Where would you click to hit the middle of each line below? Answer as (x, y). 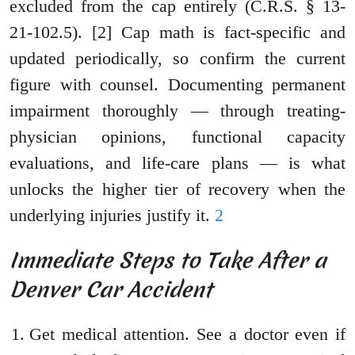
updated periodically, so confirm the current (177, 59)
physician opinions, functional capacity (177, 137)
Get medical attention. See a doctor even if (187, 334)
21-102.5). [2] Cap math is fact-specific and (177, 32)
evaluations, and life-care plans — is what (177, 163)
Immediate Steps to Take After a (168, 261)
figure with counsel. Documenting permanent (177, 85)
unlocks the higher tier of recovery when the (177, 189)
